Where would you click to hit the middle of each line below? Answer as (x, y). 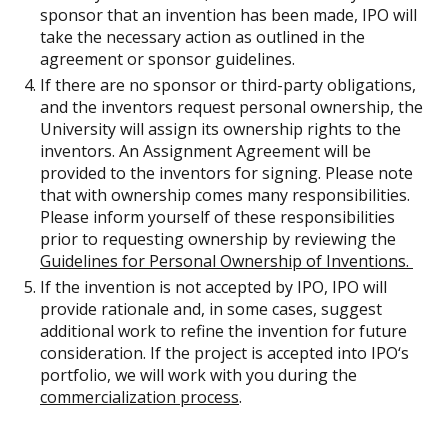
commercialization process (139, 397)
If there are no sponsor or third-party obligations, (228, 85)
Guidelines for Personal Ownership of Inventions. (226, 261)
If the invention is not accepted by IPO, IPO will (213, 287)
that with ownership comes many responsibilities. (225, 195)
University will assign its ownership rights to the (220, 129)
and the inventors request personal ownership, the (231, 107)
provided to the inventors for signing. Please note (226, 173)
